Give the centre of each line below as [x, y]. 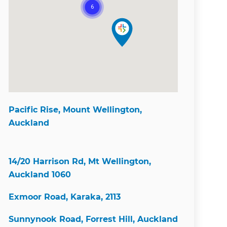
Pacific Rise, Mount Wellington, [75, 109]
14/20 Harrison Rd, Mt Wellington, [80, 161]
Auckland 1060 [40, 174]
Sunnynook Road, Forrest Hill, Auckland [93, 219]
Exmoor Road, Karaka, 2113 [65, 197]
